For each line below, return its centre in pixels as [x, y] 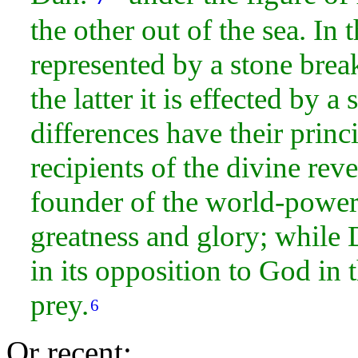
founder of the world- [157, 201]
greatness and [113, 236]
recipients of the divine [169, 167]
